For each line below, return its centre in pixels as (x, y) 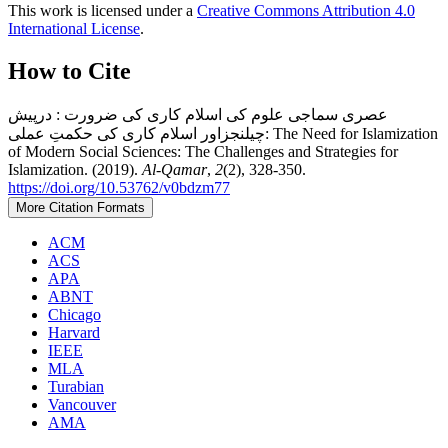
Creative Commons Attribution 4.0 (306, 11)
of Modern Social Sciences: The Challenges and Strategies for (203, 151)
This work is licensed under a (102, 11)
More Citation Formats (80, 207)
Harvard (74, 332)
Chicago (74, 314)
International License (74, 29)
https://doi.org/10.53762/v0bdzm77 (119, 187)
